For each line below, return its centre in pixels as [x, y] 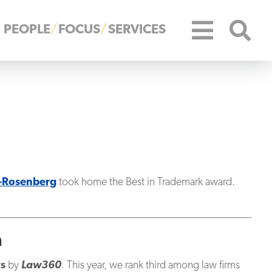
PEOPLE [27, 30]
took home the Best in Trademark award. [145, 182]
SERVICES [137, 30]
